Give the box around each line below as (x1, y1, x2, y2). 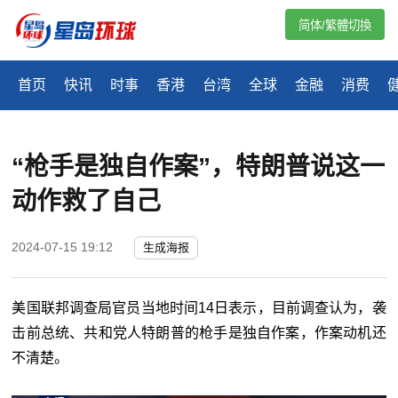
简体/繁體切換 (298, 19, 371, 32)
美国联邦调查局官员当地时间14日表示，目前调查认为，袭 (12, 300, 386, 316)
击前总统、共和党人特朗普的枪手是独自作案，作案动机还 (12, 325, 386, 341)
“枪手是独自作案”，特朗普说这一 (12, 153, 386, 181)
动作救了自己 (12, 187, 162, 216)
